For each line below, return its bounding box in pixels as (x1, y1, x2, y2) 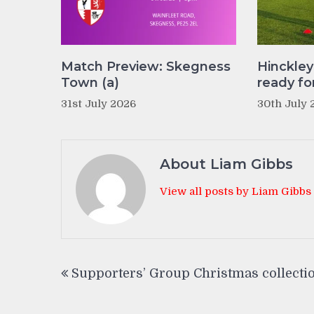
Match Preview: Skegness (61, 58, 231, 74)
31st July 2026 (61, 97, 136, 110)
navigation (60, 273, 157, 294)
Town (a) (61, 74, 119, 90)
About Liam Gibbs (160, 155, 293, 172)
